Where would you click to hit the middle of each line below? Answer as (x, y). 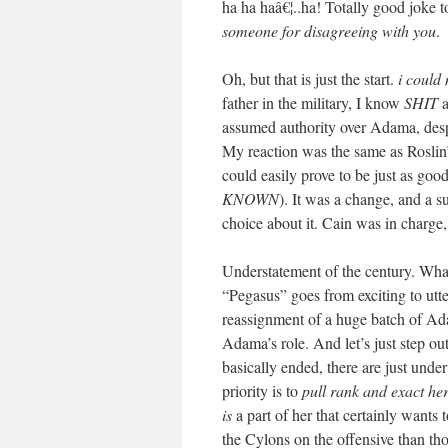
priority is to (262, 390)
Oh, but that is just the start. (310, 78)
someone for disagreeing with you (329, 30)
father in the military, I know (313, 102)
